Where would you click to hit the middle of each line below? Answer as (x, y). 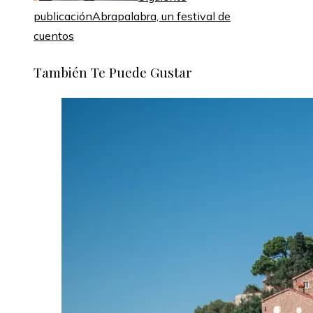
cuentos (54, 36)
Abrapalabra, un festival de (161, 16)
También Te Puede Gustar (113, 72)
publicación (63, 16)
